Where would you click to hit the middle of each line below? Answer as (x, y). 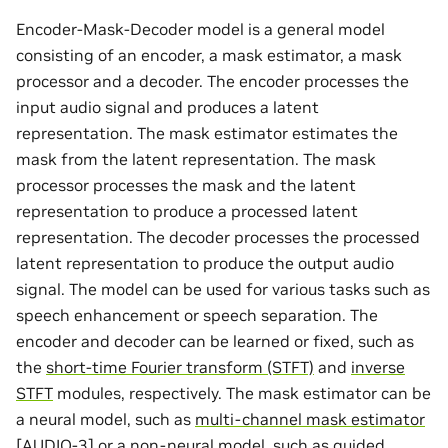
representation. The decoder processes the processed (218, 236)
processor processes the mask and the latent (186, 184)
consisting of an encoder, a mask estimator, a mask (209, 54)
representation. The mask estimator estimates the (207, 132)
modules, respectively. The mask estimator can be (242, 392)
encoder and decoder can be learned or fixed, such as (215, 340)
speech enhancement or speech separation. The (197, 314)
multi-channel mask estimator (310, 418)
